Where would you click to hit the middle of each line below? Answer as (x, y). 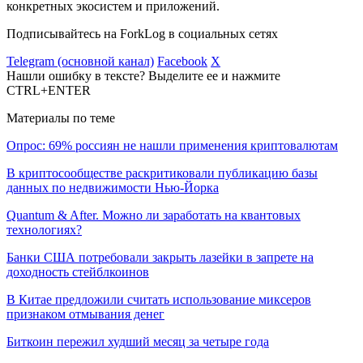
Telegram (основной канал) (80, 61)
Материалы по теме (61, 117)
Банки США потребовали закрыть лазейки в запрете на (160, 257)
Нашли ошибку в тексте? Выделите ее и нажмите (143, 75)
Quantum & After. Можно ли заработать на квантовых (154, 215)
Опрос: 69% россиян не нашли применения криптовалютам (172, 145)
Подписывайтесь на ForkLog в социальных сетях (142, 33)
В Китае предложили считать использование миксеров (159, 299)
